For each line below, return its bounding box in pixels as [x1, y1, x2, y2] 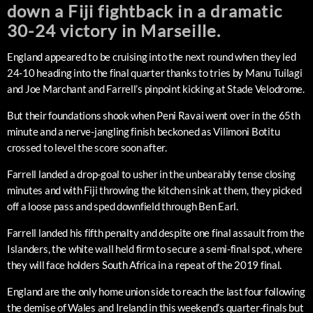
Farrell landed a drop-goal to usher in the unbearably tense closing [7, 168, 296, 181]
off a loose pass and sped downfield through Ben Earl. [7, 200, 238, 213]
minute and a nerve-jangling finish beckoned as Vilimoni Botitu [7, 125, 280, 138]
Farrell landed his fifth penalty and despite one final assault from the [7, 226, 305, 240]
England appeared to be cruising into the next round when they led [7, 50, 296, 64]
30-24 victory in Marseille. [7, 20, 221, 41]
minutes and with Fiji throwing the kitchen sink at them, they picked [7, 184, 302, 197]
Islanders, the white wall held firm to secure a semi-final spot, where [7, 242, 303, 256]
